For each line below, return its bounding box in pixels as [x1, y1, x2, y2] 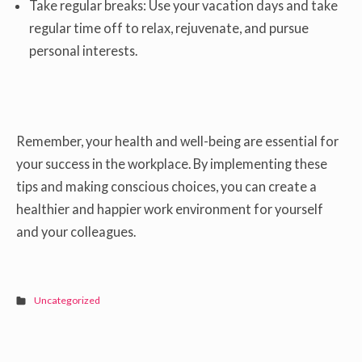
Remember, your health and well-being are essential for [16, 133, 339, 149]
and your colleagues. [16, 224, 136, 240]
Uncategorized [34, 294, 101, 307]
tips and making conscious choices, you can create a [16, 179, 317, 195]
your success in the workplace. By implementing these [16, 156, 327, 172]
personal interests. [29, 42, 138, 58]
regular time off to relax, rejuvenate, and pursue [29, 19, 309, 36]
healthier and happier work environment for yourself [16, 201, 323, 217]
